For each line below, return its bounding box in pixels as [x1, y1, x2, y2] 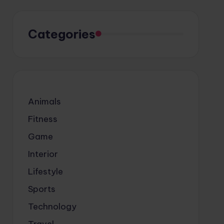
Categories [27, 26, 95, 41]
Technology [27, 200, 76, 212]
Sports [27, 183, 55, 194]
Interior [27, 148, 58, 159]
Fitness [27, 113, 57, 124]
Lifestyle [27, 165, 63, 177]
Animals [27, 95, 61, 107]
